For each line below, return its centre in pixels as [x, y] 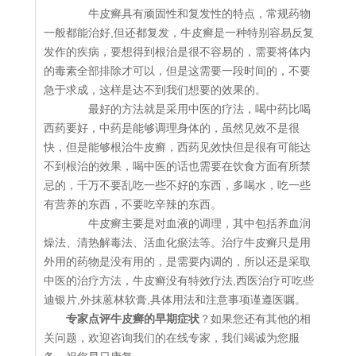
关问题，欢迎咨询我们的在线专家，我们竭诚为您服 [172, 338]
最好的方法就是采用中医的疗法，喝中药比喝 [188, 109]
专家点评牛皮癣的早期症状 [133, 319]
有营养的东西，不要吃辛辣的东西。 [133, 205]
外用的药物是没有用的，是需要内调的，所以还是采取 [177, 262]
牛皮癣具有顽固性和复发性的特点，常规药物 [188, 14]
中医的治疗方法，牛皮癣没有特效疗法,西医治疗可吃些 [179, 281]
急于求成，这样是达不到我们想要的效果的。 [155, 90]
